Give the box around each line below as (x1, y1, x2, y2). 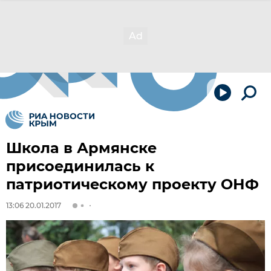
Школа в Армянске (6, 139, 157, 157)
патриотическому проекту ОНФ (6, 175, 259, 193)
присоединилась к (6, 157, 154, 175)
